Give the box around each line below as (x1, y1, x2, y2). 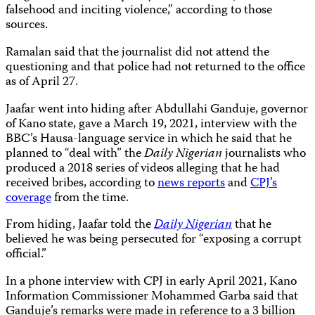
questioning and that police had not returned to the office (6, 57, 305, 78)
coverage (6, 188, 51, 209)
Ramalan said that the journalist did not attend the (6, 42, 269, 63)
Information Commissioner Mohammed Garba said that (6, 287, 298, 308)
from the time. (51, 188, 129, 209)
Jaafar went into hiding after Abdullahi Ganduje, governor (6, 99, 308, 120)
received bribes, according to (6, 173, 157, 194)
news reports (157, 173, 225, 194)
